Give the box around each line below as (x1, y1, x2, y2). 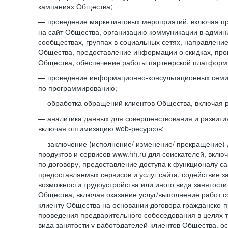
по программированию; (38, 82, 117, 93)
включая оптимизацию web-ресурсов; (38, 123, 164, 133)
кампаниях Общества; (38, 1, 112, 11)
